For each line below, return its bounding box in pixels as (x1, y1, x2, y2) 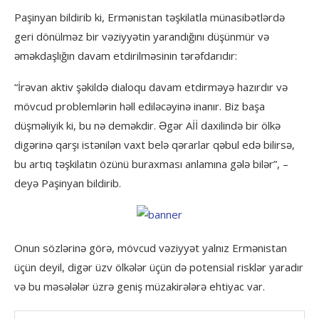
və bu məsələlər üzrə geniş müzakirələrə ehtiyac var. (14, 279, 265, 293)
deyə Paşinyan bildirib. (14, 176, 121, 190)
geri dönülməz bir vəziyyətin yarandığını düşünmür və (14, 29, 269, 43)
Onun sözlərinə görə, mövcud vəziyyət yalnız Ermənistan (14, 241, 287, 255)
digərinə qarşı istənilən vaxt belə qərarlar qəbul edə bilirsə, (14, 137, 295, 152)
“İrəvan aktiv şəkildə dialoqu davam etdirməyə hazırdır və (14, 80, 288, 94)
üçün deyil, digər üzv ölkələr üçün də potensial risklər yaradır (14, 260, 303, 274)
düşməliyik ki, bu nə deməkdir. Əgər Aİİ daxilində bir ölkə (14, 118, 281, 132)
